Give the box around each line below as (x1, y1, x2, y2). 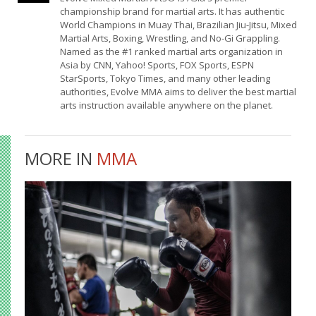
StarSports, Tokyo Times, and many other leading (59, 72, 270, 85)
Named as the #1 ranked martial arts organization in (59, 45, 283, 59)
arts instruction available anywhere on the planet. (59, 99, 273, 112)
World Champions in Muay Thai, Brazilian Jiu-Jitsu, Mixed (59, 18, 297, 32)
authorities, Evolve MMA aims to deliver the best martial (59, 85, 296, 99)
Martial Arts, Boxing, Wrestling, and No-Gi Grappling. (59, 32, 280, 45)
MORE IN (25, 147, 97, 171)
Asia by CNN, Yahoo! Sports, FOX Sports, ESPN (59, 59, 254, 72)
